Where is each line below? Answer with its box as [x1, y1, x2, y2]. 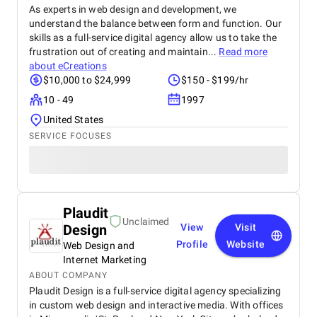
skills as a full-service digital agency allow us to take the [29, 32, 277, 43]
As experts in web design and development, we [29, 4, 237, 15]
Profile [175, 238, 209, 250]
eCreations [58, 60, 107, 71]
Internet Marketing [63, 254, 147, 265]
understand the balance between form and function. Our [29, 18, 282, 29]
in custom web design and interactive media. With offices [29, 299, 284, 311]
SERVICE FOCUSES [29, 131, 112, 141]
